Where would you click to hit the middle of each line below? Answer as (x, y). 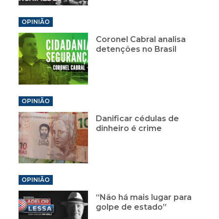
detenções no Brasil (136, 49)
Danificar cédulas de (138, 118)
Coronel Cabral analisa (141, 39)
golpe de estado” (131, 207)
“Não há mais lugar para (144, 197)
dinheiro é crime (129, 128)
